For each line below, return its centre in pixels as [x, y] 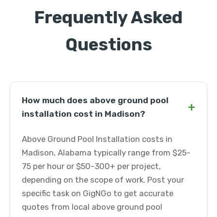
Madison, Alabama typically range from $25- [106, 153]
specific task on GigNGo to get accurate [98, 193]
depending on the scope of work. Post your [103, 180]
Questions [108, 45]
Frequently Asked [108, 17]
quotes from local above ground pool [92, 207]
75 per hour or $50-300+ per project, [91, 166]
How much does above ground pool [95, 100]
